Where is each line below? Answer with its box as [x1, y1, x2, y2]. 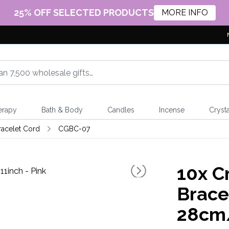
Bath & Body [41, 106, 83, 114]
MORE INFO [161, 8, 208, 17]
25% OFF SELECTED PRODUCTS [13, 7, 154, 18]
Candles [107, 106, 134, 114]
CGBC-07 [58, 125, 90, 133]
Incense [158, 106, 185, 114]
